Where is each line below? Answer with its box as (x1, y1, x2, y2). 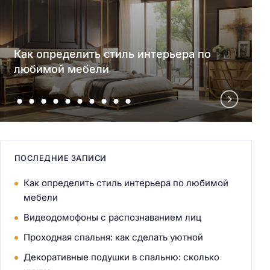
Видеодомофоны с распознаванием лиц (23, 212, 201, 224)
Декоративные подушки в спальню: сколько (23, 251, 219, 263)
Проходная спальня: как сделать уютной (23, 231, 203, 243)
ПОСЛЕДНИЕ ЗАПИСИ (14, 154, 107, 163)
